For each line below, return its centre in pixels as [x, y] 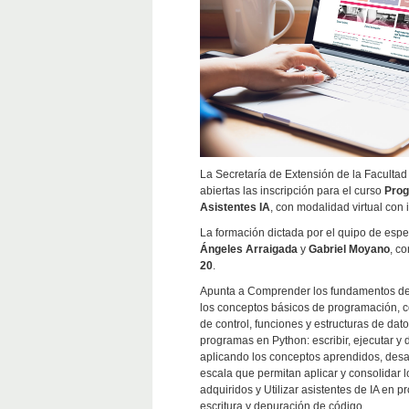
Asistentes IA [235, 208]
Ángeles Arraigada [249, 250]
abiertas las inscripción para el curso [291, 191]
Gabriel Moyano [349, 250]
